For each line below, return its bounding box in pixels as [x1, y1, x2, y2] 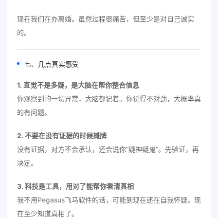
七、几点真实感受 [24, 60, 79, 68]
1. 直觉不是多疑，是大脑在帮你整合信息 [17, 81, 139, 89]
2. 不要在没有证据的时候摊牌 [17, 131, 107, 140]
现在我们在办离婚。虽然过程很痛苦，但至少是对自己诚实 [17, 15, 194, 23]
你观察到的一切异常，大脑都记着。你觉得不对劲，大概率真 [17, 94, 201, 103]
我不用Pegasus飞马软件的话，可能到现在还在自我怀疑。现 [17, 196, 201, 204]
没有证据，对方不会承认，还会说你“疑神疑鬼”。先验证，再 [17, 145, 199, 153]
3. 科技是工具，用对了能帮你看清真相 [17, 182, 134, 190]
